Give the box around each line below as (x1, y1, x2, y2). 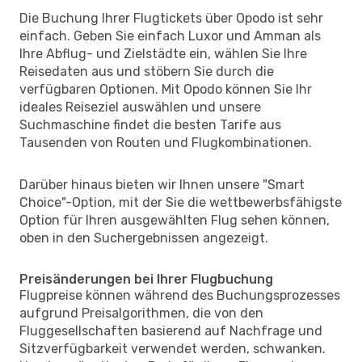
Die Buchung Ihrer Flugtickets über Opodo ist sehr (19, 10, 323, 26)
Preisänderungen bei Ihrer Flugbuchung (19, 271, 273, 287)
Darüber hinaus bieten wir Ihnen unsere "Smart (19, 176, 305, 192)
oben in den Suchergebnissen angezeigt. (19, 229, 268, 246)
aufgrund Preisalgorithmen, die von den (19, 305, 263, 321)
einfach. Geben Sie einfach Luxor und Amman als (19, 27, 321, 44)
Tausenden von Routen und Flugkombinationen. (19, 134, 312, 150)
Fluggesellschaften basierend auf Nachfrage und (19, 322, 322, 339)
